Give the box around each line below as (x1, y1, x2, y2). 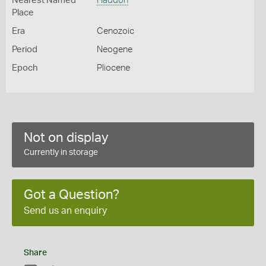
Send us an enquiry (24, 206, 107, 216)
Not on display (24, 131, 109, 144)
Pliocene (96, 64, 130, 72)
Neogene (96, 45, 132, 54)
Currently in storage (24, 148, 98, 157)
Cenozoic (96, 27, 134, 36)
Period (12, 45, 37, 54)
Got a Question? (24, 188, 119, 201)
